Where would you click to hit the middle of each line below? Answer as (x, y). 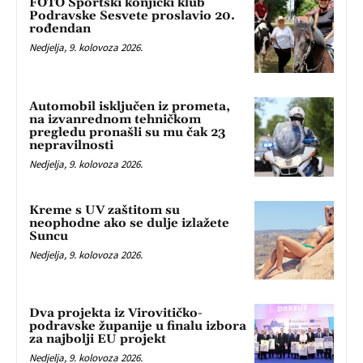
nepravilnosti (71, 145)
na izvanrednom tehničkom (115, 119)
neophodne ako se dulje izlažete (129, 223)
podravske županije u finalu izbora (138, 327)
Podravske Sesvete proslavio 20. (132, 16)
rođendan (60, 29)
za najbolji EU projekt (98, 340)
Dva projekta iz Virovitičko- (116, 314)
